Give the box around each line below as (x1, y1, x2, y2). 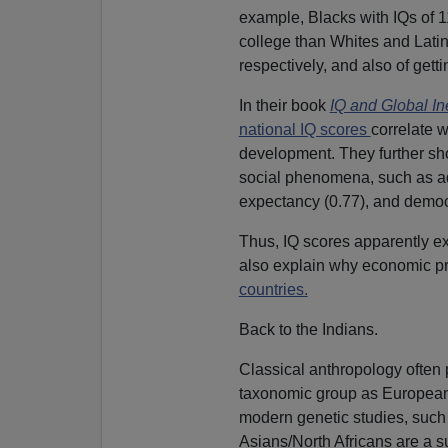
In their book (238, 96, 330, 114)
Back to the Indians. (238, 320, 378, 338)
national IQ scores (238, 120, 371, 138)
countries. (238, 280, 308, 298)
